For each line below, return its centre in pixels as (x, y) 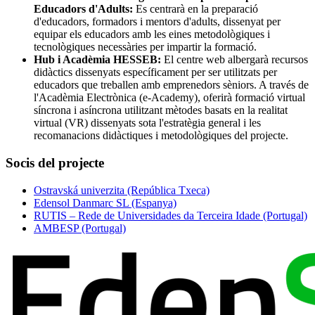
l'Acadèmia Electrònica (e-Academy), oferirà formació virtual (169, 98)
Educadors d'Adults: (83, 9)
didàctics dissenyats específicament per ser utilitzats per (155, 72)
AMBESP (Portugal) (80, 228)
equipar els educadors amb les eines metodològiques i (152, 34)
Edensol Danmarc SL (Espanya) (105, 202)
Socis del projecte (55, 162)
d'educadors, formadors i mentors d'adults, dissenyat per (157, 22)
